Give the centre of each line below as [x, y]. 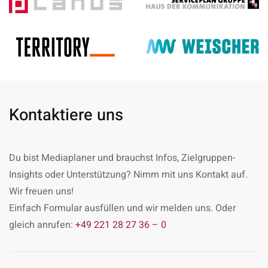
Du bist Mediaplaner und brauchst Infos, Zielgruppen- [122, 158]
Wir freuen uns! [41, 192]
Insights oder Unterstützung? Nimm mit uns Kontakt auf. [130, 175]
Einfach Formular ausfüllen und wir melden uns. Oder [122, 208]
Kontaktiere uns [66, 115]
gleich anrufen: [42, 225]
